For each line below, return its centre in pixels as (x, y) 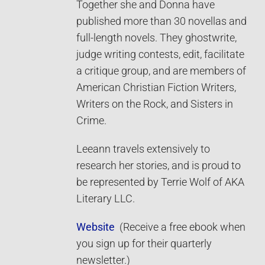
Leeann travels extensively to (143, 149)
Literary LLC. (106, 199)
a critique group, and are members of (161, 71)
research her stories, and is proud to (159, 166)
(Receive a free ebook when (182, 227)
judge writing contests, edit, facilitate (160, 55)
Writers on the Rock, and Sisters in (155, 104)
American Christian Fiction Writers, (156, 88)
